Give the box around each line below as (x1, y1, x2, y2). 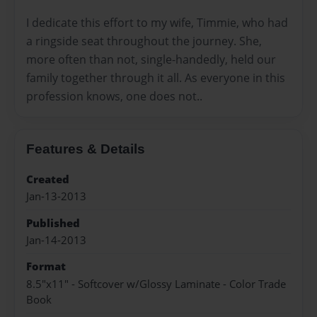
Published (26, 215, 80, 231)
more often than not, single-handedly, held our (26, 51, 276, 67)
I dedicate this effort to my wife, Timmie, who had (26, 14, 288, 30)
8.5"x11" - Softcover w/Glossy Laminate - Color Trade (26, 276, 286, 292)
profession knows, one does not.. (26, 88, 202, 104)
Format (26, 259, 66, 275)
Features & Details (26, 141, 145, 156)
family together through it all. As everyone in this (26, 69, 285, 86)
